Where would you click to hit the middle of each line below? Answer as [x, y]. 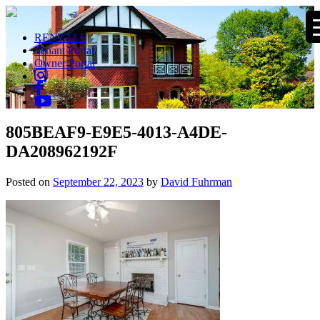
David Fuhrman [196, 181]
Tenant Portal [64, 50]
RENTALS [60, 37]
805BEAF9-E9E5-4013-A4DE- [116, 132]
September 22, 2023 [98, 181]
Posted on [29, 181]
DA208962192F [62, 151]
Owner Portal [65, 63]
